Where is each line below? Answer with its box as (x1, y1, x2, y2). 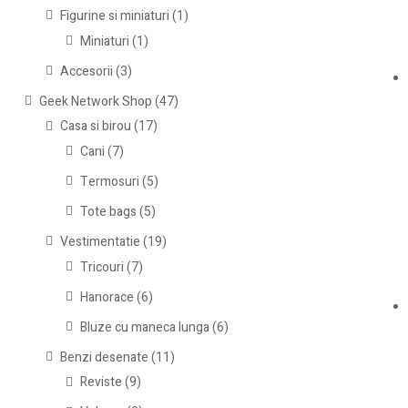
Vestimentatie (59, 232, 140, 252)
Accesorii (59, 61, 113, 81)
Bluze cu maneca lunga (80, 317, 210, 337)
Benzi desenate (59, 347, 148, 367)
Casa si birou (59, 117, 131, 137)
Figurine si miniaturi (59, 6, 169, 26)
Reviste (80, 372, 123, 393)
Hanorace (80, 287, 135, 307)
